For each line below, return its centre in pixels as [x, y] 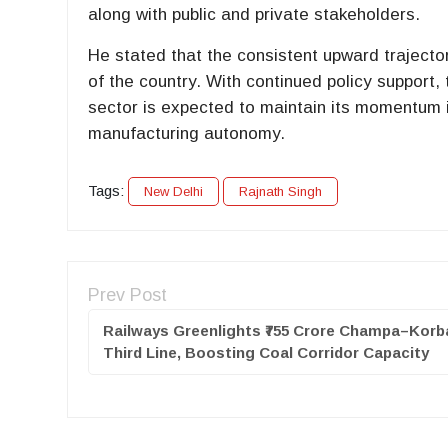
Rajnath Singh [281, 192]
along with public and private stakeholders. [254, 15]
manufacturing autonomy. [187, 134]
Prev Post [128, 295]
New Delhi [174, 192]
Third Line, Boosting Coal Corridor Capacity [266, 353]
